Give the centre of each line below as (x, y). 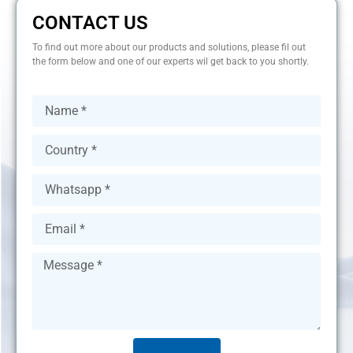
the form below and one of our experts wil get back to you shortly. (171, 62)
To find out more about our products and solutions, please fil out (169, 48)
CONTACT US (90, 23)
